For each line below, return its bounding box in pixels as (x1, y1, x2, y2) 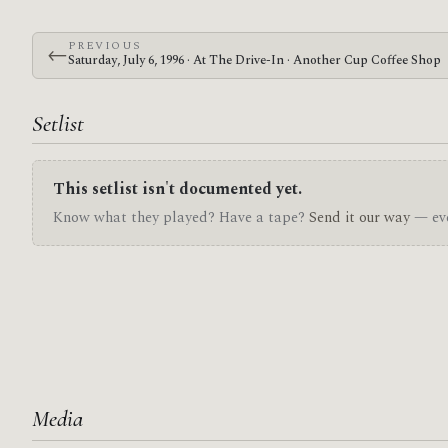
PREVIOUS (67, 36, 142, 54)
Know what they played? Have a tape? (53, 206, 309, 229)
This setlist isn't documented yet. (53, 177, 302, 202)
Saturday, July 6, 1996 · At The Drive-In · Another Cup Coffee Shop (67, 50, 441, 70)
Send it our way (309, 206, 410, 229)
